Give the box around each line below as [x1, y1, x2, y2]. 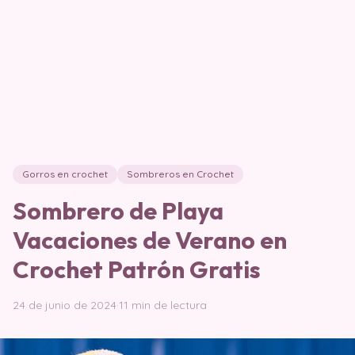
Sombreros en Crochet [127, 168, 234, 180]
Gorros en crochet [22, 168, 108, 180]
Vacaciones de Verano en [13, 225, 287, 255]
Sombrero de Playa [13, 196, 223, 226]
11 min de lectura [119, 298, 207, 312]
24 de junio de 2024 [13, 298, 116, 312]
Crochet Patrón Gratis [13, 254, 261, 284]
